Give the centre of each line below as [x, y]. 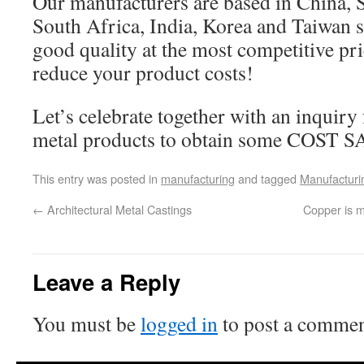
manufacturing [198, 178]
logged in [179, 323]
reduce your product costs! [143, 72]
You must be [87, 323]
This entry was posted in [97, 178]
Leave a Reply [106, 282]
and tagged [267, 178]
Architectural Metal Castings [118, 209]
